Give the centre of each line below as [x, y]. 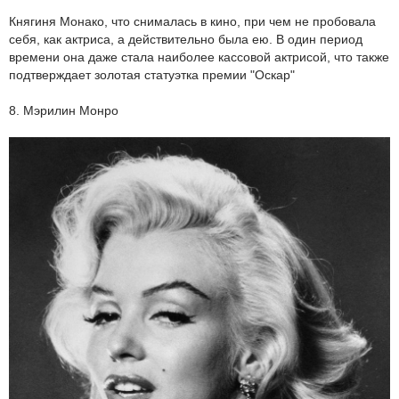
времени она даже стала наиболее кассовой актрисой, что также [199, 57]
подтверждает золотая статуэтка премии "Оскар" [152, 74]
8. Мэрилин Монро [64, 110]
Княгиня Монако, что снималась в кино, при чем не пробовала [192, 21]
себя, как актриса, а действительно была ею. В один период [186, 39]
